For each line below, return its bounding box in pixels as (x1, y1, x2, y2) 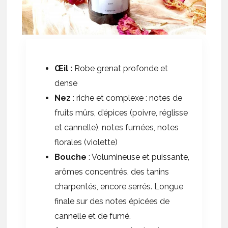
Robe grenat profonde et (74, 63, 168, 73)
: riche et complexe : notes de (71, 93, 183, 103)
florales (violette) (54, 137, 118, 147)
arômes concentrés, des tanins (54, 166, 169, 177)
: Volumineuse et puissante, (87, 152, 190, 162)
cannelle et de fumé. (54, 211, 131, 221)
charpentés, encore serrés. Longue (54, 181, 184, 191)
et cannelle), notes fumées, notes (54, 122, 179, 132)
